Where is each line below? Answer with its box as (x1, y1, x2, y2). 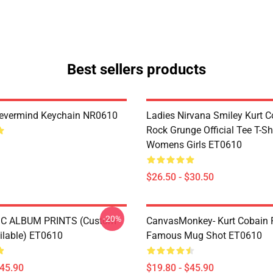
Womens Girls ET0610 (146, 139, 242, 151)
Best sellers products (67, 61, 206, 78)
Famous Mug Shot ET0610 (146, 230, 262, 241)
